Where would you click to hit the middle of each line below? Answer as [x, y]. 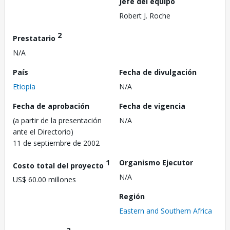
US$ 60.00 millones [44, 180]
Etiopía [24, 86]
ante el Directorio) [43, 131]
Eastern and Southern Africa [166, 210]
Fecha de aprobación [51, 106]
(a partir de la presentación [57, 120]
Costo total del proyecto [59, 165]
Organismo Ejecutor [156, 162]
